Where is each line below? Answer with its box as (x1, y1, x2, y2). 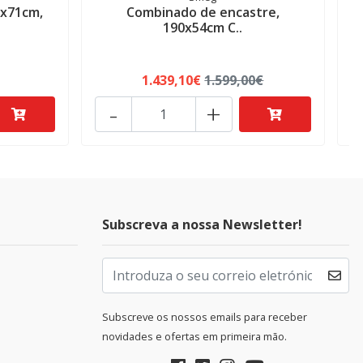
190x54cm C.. (163, 19, 243, 37)
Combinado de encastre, (126, 3, 280, 22)
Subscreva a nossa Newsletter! (102, 216, 302, 234)
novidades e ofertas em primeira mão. (102, 329, 287, 344)
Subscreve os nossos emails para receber (102, 310, 307, 325)
